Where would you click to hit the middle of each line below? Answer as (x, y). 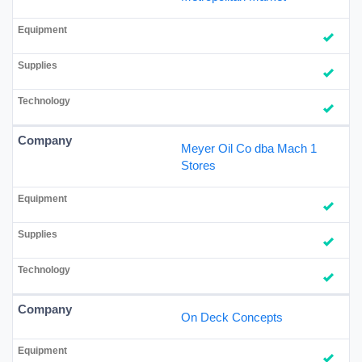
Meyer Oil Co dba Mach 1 (249, 148)
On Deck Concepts (232, 317)
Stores (198, 165)
